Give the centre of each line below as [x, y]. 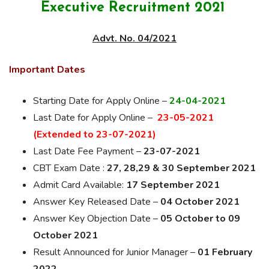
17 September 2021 [172, 185]
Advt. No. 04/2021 [134, 38]
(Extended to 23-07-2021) [95, 134]
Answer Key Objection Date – [97, 219]
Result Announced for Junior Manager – [115, 252]
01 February [225, 252]
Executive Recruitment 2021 [134, 8]
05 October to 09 [200, 219]
